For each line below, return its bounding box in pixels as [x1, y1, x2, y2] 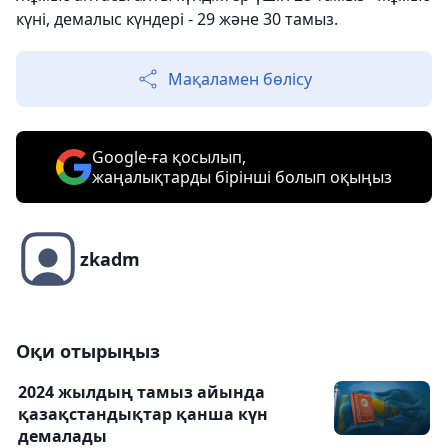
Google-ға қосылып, [92, 146, 246, 169]
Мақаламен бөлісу [168, 68, 312, 91]
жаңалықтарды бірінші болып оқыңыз [92, 166, 392, 189]
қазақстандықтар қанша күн [18, 403, 268, 426]
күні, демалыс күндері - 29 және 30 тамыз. [16, 8, 338, 31]
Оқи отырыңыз [16, 339, 160, 364]
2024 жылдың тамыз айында [18, 381, 265, 404]
